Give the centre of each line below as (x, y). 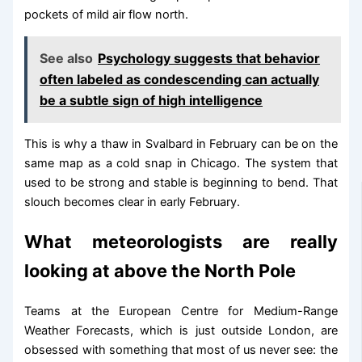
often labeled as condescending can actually (180, 80)
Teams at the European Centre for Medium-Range (181, 311)
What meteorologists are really (181, 241)
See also (67, 59)
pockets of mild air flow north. (107, 15)
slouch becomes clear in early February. (133, 202)
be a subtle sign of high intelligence (152, 101)
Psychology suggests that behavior (209, 59)
